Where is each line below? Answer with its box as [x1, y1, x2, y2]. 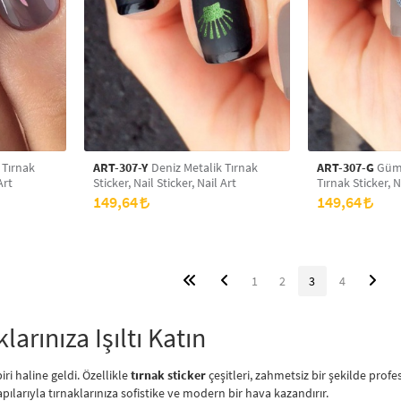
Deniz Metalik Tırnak [149, 159, 183, 175]
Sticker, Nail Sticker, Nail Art [93, 175, 236, 191]
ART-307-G [317, 159, 374, 175]
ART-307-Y [93, 159, 149, 175]
